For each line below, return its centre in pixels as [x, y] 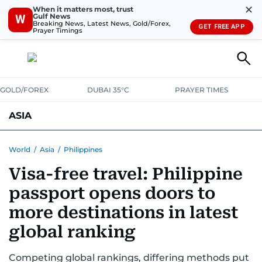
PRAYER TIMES [201, 90]
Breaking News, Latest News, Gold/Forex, [102, 23]
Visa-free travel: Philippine [126, 174]
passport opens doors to [112, 193]
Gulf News [51, 16]
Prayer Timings [58, 30]
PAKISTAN [54, 143]
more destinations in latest [123, 213]
